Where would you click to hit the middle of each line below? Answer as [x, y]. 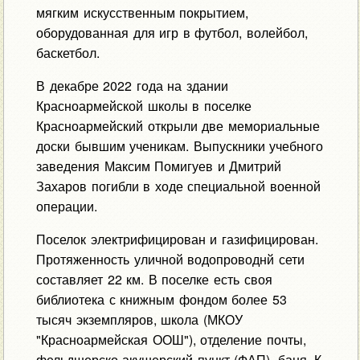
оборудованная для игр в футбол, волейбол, [172, 33]
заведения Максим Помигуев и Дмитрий [159, 166]
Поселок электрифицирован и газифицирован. [177, 239]
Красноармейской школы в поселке [143, 106]
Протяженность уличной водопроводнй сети [170, 260]
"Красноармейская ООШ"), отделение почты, [171, 340]
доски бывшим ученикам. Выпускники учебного [180, 146]
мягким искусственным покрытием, [142, 13]
